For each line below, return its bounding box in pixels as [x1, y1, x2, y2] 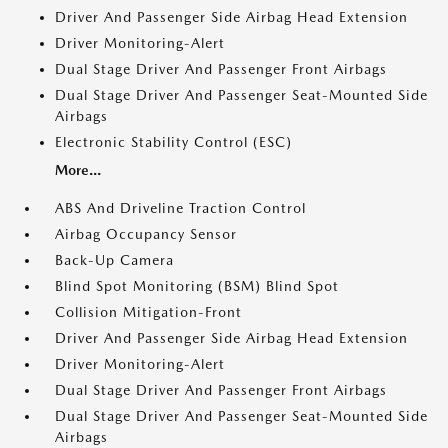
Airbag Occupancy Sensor [55, 226, 237, 242]
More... [55, 162, 101, 178]
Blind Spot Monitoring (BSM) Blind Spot [55, 278, 339, 294]
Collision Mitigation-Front [55, 304, 242, 320]
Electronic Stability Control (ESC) [55, 134, 292, 150]
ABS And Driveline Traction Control [55, 200, 306, 216]
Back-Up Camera [55, 252, 174, 268]
